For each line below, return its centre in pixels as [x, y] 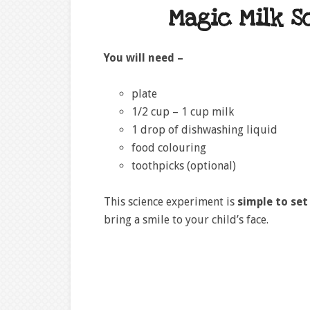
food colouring [169, 148]
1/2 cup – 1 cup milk [183, 112]
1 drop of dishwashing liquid [204, 130]
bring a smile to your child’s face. [186, 220]
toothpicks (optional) [184, 166]
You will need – [145, 58]
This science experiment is [171, 202]
